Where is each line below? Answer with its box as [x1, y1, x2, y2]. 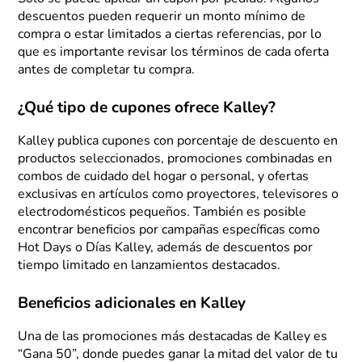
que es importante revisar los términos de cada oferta [18, 46, 330, 60]
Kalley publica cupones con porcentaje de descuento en [18, 135, 339, 149]
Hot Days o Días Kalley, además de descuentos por [18, 242, 314, 255]
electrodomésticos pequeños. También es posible [18, 206, 307, 220]
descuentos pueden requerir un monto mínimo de [18, 11, 306, 24]
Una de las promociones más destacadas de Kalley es [18, 330, 328, 344]
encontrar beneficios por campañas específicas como [18, 224, 321, 238]
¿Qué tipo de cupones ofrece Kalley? [18, 101, 276, 117]
